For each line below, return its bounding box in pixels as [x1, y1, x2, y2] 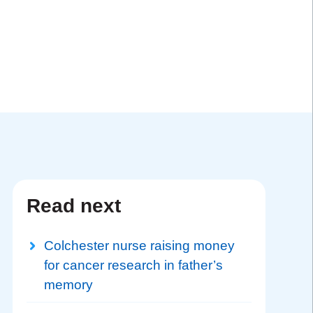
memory [43, 277, 93, 292]
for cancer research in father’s [43, 257, 223, 272]
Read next [26, 194, 121, 217]
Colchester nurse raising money [43, 238, 235, 253]
